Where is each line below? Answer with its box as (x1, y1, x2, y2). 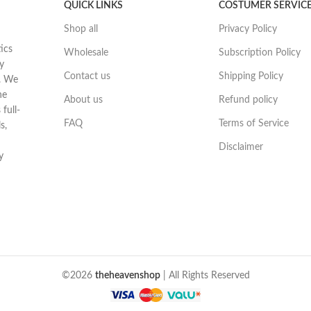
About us (64, 95, 103, 106)
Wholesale (64, 48, 109, 58)
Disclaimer (218, 142, 263, 153)
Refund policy (218, 95, 278, 106)
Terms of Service (218, 119, 289, 129)
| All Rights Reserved (160, 271, 250, 281)
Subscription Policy (218, 48, 301, 58)
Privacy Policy (218, 24, 277, 35)
